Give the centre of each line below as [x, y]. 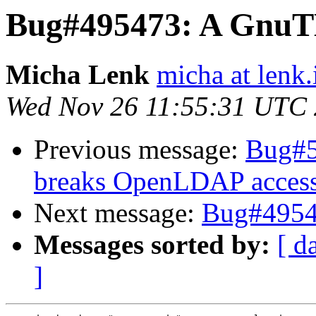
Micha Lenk [78, 75]
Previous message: [140, 150]
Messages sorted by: [152, 245]
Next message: [118, 213]
